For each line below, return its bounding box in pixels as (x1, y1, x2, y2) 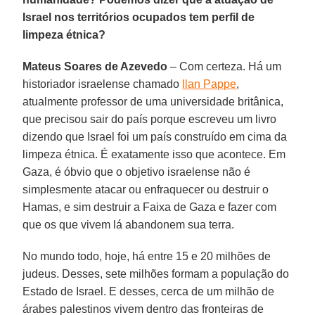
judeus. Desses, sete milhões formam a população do (22, 267, 290, 280)
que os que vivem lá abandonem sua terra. (22, 218, 235, 231)
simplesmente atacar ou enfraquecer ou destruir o (22, 183, 269, 195)
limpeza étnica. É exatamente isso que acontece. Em (22, 148, 286, 160)
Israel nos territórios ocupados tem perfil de (22, 11, 255, 23)
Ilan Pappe (182, 77, 237, 90)
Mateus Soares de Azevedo (22, 60, 168, 72)
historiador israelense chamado (22, 77, 183, 90)
